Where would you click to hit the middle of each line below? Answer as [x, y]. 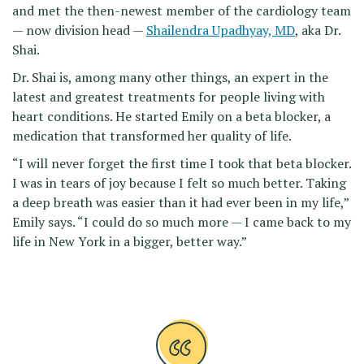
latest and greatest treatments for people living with [169, 97]
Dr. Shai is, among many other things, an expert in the [170, 78]
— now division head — [79, 30]
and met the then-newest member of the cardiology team [182, 11]
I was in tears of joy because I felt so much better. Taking [179, 183]
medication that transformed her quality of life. [152, 136]
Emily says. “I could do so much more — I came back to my [182, 222]
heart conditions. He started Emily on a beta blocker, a [171, 117]
